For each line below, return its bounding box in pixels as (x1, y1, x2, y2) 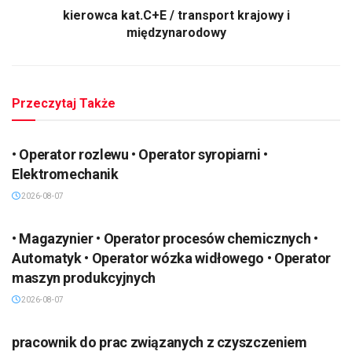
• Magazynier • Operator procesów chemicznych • (12, 229, 318, 247)
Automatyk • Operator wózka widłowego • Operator (12, 249, 332, 266)
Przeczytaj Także (12, 95, 115, 111)
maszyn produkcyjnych (12, 269, 156, 286)
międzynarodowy (126, 24, 226, 40)
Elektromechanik (12, 165, 119, 182)
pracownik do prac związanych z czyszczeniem (12, 333, 307, 350)
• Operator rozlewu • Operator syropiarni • (12, 145, 268, 163)
